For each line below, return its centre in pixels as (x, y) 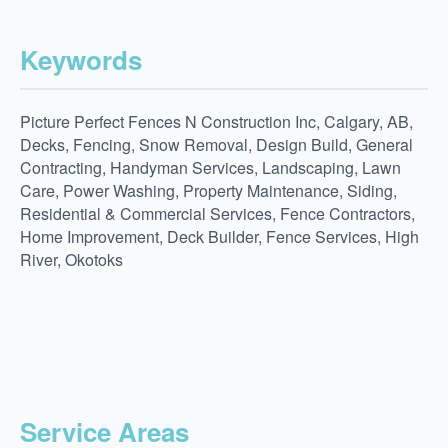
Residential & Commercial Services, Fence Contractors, (217, 214)
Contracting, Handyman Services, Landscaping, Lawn (210, 168)
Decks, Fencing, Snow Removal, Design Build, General (216, 145)
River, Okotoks (71, 260)
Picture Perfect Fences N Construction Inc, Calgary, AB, (216, 122)
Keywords (81, 60)
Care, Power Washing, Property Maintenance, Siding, (208, 191)
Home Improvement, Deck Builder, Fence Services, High (219, 237)
